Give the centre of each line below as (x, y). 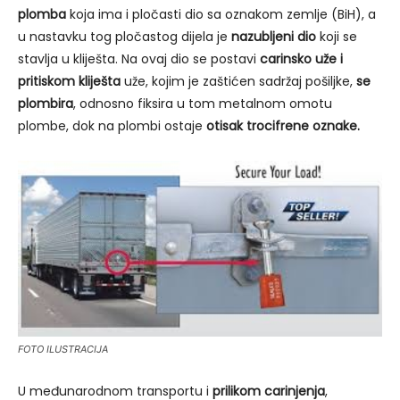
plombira (46, 104)
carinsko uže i (301, 59)
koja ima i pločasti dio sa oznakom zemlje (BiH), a (221, 15)
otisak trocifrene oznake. (283, 126)
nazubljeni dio (274, 37)
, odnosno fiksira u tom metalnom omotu (203, 104)
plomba (42, 15)
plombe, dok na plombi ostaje (112, 126)
